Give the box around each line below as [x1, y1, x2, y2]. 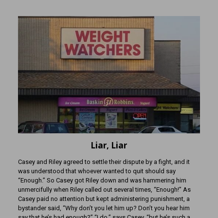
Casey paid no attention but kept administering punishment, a [18, 195, 190, 203]
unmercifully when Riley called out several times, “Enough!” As [18, 186, 191, 194]
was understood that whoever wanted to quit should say [18, 167, 176, 175]
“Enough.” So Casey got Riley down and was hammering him [18, 177, 186, 184]
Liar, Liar [91, 140, 127, 151]
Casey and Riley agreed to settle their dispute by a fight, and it [18, 158, 190, 166]
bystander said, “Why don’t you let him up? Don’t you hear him [18, 204, 190, 212]
